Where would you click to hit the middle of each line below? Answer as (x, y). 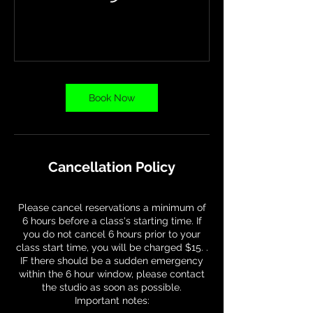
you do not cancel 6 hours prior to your (112, 234)
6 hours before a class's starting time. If (112, 221)
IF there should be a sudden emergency (112, 261)
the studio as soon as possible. (112, 287)
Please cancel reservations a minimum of (112, 208)
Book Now (112, 98)
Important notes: (112, 301)
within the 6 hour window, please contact (112, 274)
